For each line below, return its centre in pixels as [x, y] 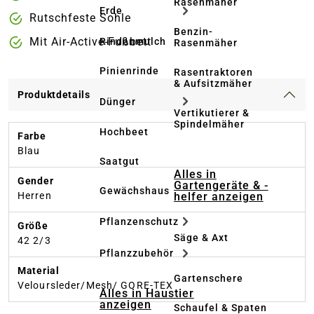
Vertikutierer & [212, 113]
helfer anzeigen [219, 197]
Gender [36, 181]
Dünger [118, 101]
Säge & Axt [201, 238]
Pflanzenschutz [139, 221]
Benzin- [193, 32]
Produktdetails [54, 95]
